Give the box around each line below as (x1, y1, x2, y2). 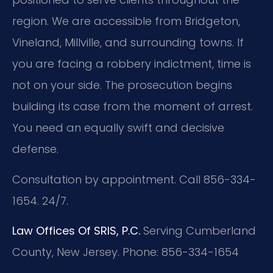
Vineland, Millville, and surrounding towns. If (12, 35, 244, 51)
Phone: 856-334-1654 (119, 244, 239, 260)
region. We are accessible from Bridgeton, (12, 13, 240, 29)
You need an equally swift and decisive (12, 120, 224, 136)
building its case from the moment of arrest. (12, 99, 253, 115)
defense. (12, 141, 58, 157)
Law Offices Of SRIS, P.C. (12, 223, 140, 239)
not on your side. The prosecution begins (12, 77, 232, 93)
